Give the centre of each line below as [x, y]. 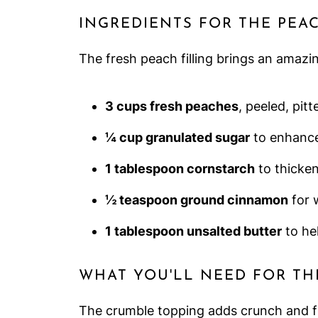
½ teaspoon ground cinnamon [197, 200]
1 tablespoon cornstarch [180, 169]
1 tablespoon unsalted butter [193, 231]
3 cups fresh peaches [172, 106]
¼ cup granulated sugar [177, 137]
